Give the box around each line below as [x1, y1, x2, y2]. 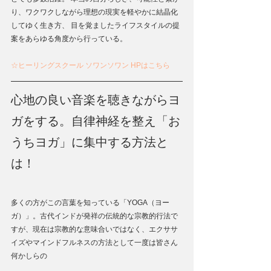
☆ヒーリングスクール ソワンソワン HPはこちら [11, 60, 170, 70]
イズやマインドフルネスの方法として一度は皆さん [11, 238, 178, 247]
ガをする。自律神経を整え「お [11, 114, 180, 128]
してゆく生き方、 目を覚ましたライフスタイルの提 [11, 21, 180, 30]
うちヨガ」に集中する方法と [11, 135, 168, 149]
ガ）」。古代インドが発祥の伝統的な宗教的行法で [11, 211, 178, 220]
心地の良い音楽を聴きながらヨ [11, 93, 180, 106]
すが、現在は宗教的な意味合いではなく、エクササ [11, 224, 178, 233]
